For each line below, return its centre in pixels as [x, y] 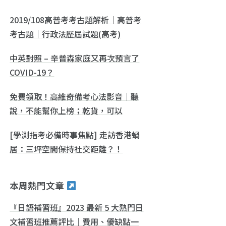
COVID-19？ [32, 72]
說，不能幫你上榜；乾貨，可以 [66, 110]
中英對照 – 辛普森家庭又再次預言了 [75, 58]
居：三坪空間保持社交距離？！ [66, 149]
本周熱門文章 [38, 185]
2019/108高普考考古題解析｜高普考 [76, 19]
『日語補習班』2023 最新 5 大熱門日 [77, 207]
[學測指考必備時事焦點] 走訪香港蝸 [75, 134]
